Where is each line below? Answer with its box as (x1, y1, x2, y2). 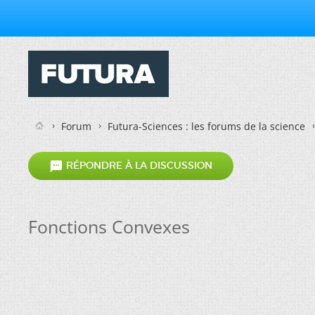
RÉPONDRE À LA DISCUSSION (63, 159, 212, 172)
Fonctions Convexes (28, 214, 190, 238)
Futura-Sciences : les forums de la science (108, 120, 305, 133)
